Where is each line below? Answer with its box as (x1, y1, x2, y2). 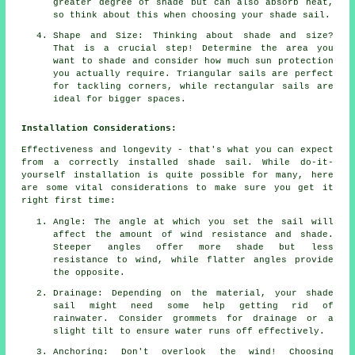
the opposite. (53, 268, 126, 278)
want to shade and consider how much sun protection (53, 56, 334, 67)
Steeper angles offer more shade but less (53, 242, 334, 253)
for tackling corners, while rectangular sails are (53, 82, 334, 92)
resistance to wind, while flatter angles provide (53, 255, 334, 265)
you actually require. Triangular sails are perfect (53, 69, 334, 79)
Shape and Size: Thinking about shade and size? (53, 31, 334, 41)
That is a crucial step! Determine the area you (53, 44, 334, 54)
